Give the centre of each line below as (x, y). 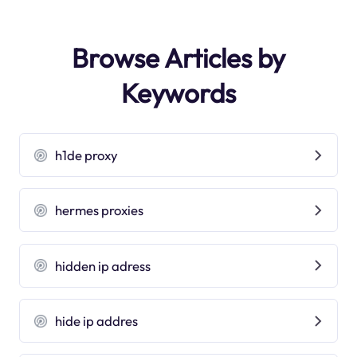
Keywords (178, 93)
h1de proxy (87, 155)
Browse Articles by (178, 58)
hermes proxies (100, 210)
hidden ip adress (103, 265)
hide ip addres (97, 321)
